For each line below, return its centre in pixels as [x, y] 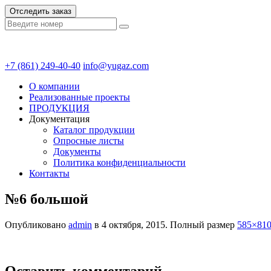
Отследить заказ [41, 11]
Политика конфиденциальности [119, 162]
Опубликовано [37, 224]
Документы [77, 152]
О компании [54, 86]
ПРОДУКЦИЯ [59, 108]
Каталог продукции [94, 130]
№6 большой [47, 199]
